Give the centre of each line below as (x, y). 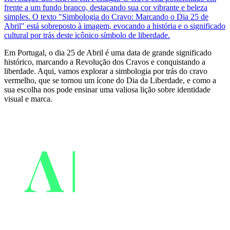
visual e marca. (28, 99)
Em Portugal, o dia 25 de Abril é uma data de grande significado (108, 52)
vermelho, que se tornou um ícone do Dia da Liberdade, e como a (110, 80)
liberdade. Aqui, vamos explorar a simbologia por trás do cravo (106, 71)
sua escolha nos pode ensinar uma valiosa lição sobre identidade (107, 89)
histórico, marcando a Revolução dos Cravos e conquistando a (105, 62)
